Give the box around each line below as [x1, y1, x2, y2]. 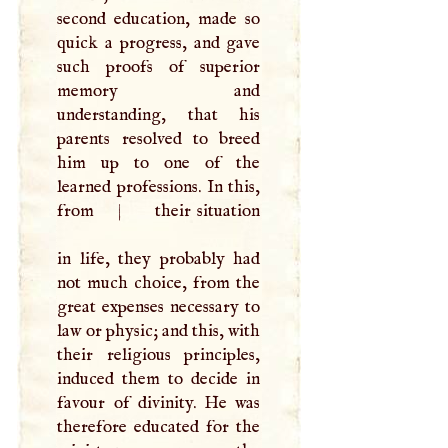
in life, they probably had [57, 247, 261, 270]
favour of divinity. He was [57, 391, 261, 414]
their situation [148, 199, 261, 222]
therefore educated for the [57, 415, 261, 438]
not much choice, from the [57, 271, 261, 294]
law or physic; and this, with [57, 319, 261, 342]
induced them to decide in [57, 367, 261, 390]
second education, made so [57, 7, 261, 30]
